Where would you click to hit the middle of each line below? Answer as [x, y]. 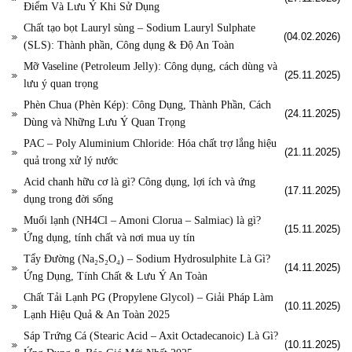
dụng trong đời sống [68, 200]
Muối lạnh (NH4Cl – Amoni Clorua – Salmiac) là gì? [142, 221]
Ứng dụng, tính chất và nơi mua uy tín [109, 238]
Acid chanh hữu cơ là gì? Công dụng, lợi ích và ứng [139, 182]
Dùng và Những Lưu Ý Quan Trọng [104, 123]
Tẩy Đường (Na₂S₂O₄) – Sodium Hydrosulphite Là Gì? [147, 259]
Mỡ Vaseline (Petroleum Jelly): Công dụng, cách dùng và [150, 67]
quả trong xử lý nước [71, 161]
